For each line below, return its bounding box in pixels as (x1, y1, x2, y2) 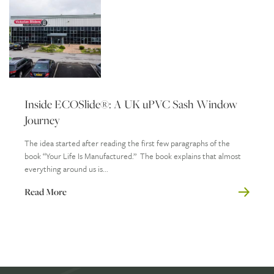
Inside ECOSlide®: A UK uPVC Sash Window (24, 95, 237, 112)
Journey (24, 111, 60, 128)
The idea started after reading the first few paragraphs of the (24, 136, 230, 149)
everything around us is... (24, 162, 108, 175)
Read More (24, 185, 67, 198)
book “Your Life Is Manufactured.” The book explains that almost (24, 149, 241, 162)
